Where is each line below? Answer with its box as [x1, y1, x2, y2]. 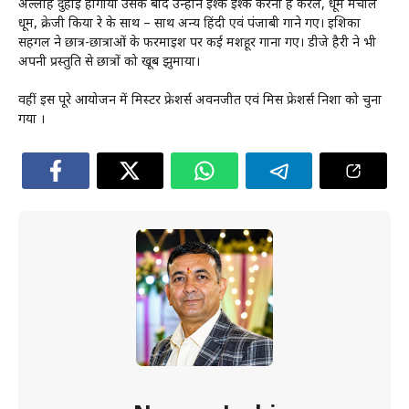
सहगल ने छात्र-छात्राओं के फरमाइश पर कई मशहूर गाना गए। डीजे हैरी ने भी [18, 34, 376, 52]
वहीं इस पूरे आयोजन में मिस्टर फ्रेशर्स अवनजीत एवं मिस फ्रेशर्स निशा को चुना [18, 91, 382, 110]
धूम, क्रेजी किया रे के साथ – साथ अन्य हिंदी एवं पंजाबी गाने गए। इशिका [18, 15, 361, 33]
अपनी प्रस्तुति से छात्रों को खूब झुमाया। [18, 53, 200, 71]
